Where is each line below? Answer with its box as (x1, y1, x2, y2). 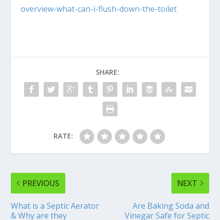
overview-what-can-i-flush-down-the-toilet (21, 3, 177, 14)
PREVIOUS (23, 177, 60, 189)
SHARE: (96, 67, 119, 77)
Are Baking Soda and (132, 200, 209, 211)
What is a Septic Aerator (11, 200, 100, 211)
